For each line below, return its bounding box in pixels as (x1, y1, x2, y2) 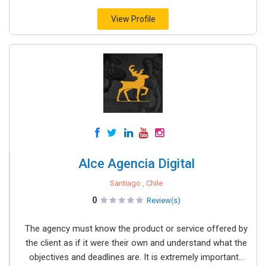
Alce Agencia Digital (78, 156, 195, 171)
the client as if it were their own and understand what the (26, 237, 247, 248)
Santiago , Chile (110, 179, 163, 188)
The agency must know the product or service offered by (25, 223, 248, 234)
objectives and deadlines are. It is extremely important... (28, 252, 244, 262)
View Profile (110, 14, 156, 24)
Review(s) (147, 196, 180, 205)
